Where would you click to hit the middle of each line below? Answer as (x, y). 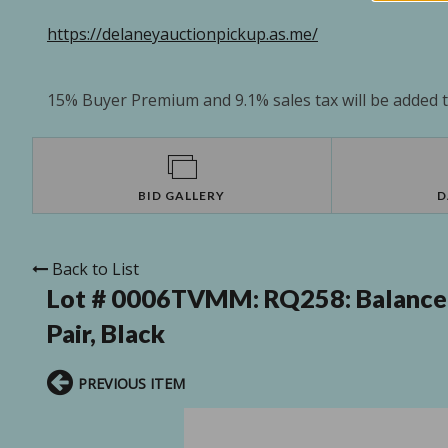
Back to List (95, 269)
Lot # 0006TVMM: (155, 298)
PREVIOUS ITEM (131, 384)
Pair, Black (106, 333)
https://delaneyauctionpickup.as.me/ (182, 34)
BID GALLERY (182, 196)
